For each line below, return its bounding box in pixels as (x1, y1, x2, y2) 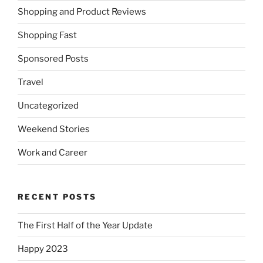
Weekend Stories (18, 124, 90, 135)
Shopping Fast (18, 30, 77, 41)
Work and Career (18, 147, 87, 159)
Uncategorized (18, 100, 79, 112)
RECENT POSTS (18, 191, 97, 201)
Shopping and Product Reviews (18, 6, 146, 18)
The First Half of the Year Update (18, 220, 153, 231)
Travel (18, 77, 43, 88)
